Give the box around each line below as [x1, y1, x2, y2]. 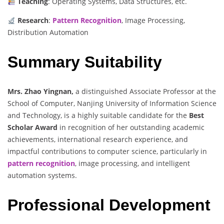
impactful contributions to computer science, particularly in [7, 146, 207, 156]
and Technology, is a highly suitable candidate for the [7, 110, 189, 120]
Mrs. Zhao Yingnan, [7, 86, 73, 96]
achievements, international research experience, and [7, 134, 188, 144]
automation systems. [7, 170, 77, 180]
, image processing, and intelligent [75, 158, 190, 168]
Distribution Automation [7, 27, 88, 37]
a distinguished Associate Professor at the [73, 86, 216, 96]
